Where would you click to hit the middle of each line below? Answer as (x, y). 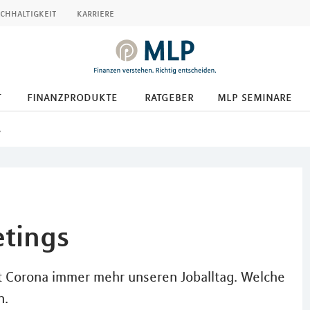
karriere (95, 13)
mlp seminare (255, 97)
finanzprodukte (72, 97)
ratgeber (169, 97)
